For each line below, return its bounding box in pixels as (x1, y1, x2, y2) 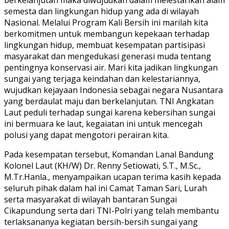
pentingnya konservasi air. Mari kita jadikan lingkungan (4, 61, 218, 73)
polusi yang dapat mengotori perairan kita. (4, 129, 169, 141)
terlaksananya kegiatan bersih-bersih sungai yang (4, 216, 198, 227)
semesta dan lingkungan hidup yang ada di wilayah (4, 5, 199, 17)
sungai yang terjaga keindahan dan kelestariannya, (4, 73, 200, 84)
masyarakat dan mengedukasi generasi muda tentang (4, 50, 211, 62)
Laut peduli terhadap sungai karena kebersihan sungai (4, 106, 215, 118)
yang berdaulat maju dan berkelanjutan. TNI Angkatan (4, 95, 214, 107)
